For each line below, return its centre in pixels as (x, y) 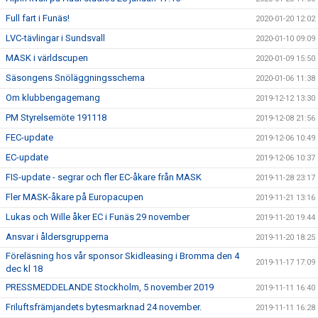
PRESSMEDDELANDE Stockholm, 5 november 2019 (110, 287)
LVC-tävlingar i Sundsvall (55, 38)
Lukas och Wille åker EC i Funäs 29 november (98, 217)
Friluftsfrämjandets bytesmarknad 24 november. (104, 307)
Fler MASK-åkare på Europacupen (75, 197)
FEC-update (29, 137)
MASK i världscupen (47, 58)
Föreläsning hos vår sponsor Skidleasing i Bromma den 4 (122, 256)
